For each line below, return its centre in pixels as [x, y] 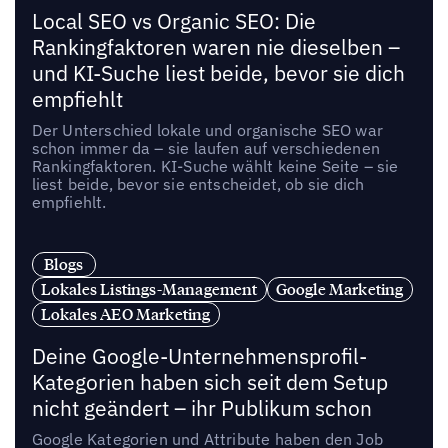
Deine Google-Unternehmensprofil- [199, 357]
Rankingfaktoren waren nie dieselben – [215, 48]
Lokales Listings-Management [149, 289]
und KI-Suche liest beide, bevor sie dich [218, 74]
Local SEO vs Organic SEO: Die [173, 22]
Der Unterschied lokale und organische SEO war [207, 130]
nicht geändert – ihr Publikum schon [201, 409]
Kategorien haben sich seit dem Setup [209, 383]
